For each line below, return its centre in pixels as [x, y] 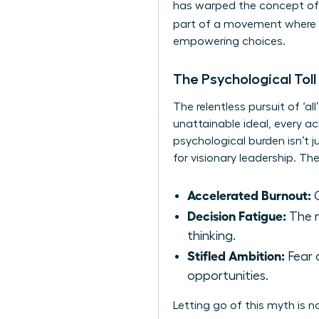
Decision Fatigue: [237, 215]
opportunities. [228, 276]
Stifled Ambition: [236, 255]
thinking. [211, 236]
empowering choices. [229, 42]
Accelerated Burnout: [249, 195]
